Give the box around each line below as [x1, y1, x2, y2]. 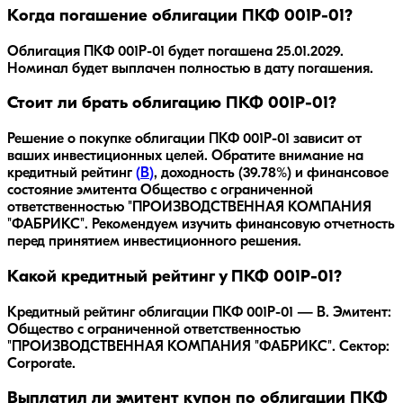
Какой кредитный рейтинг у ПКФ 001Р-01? [7, 268, 342, 286]
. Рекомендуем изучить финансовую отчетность [85, 218, 395, 233]
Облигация [7, 44, 84, 59]
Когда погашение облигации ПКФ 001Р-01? [7, 8, 353, 26]
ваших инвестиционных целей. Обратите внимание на [7, 149, 363, 165]
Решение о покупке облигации [7, 132, 209, 148]
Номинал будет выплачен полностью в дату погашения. [7, 61, 373, 76]
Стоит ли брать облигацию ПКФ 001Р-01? [7, 95, 336, 113]
